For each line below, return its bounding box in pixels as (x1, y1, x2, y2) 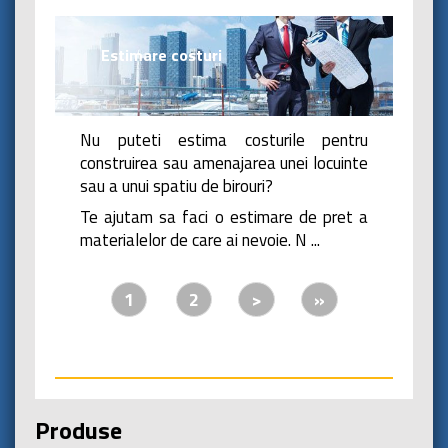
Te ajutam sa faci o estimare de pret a (80, 203, 368, 230)
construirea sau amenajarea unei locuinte (80, 149, 368, 176)
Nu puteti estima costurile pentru (80, 126, 368, 153)
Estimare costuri (96, 42, 222, 67)
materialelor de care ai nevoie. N (80, 226, 311, 253)
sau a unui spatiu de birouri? (80, 172, 273, 199)
